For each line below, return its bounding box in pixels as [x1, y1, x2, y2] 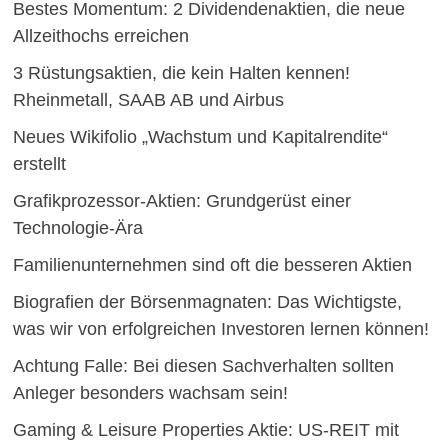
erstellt [12, 154, 66, 175]
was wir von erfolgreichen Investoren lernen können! [12, 319, 429, 340]
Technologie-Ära [12, 218, 143, 239]
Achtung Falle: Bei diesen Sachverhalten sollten [12, 356, 394, 377]
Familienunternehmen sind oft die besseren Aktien [12, 255, 412, 276]
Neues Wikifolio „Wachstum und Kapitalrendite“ [12, 127, 388, 148]
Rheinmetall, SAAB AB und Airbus [12, 90, 284, 111]
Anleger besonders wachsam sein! [12, 383, 288, 404]
